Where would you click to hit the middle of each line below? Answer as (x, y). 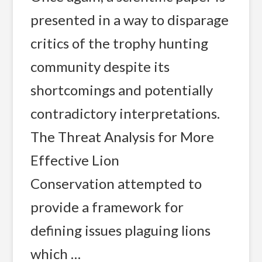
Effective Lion (75, 160)
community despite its (100, 66)
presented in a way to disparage (129, 19)
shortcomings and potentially (121, 89)
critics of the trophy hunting (119, 43)
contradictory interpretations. (125, 113)
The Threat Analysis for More (122, 136)
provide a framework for (107, 206)
